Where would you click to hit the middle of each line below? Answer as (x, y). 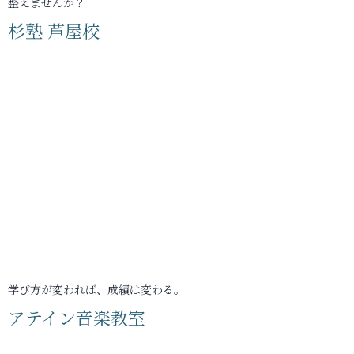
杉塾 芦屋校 (54, 30)
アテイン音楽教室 (77, 317)
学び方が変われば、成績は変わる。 (96, 289)
